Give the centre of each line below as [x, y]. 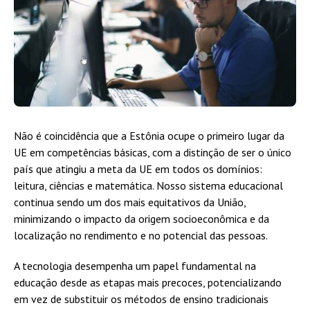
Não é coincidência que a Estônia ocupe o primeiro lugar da [149, 135]
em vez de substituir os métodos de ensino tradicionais [141, 299]
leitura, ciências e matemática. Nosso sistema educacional [148, 185]
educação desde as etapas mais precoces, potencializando [148, 282]
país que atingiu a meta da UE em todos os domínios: [138, 168]
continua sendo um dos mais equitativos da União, [130, 202]
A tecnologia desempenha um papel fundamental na [135, 265]
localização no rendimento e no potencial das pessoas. [141, 235]
